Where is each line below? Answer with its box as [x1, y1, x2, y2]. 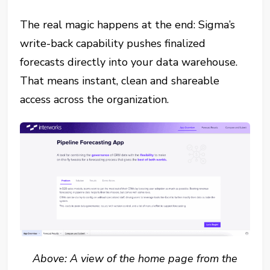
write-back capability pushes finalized [20, 36, 206, 51]
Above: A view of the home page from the [32, 251, 237, 266]
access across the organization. [20, 92, 169, 107]
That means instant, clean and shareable [20, 74, 220, 89]
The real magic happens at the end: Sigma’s [20, 17, 236, 33]
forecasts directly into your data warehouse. [20, 55, 238, 70]
